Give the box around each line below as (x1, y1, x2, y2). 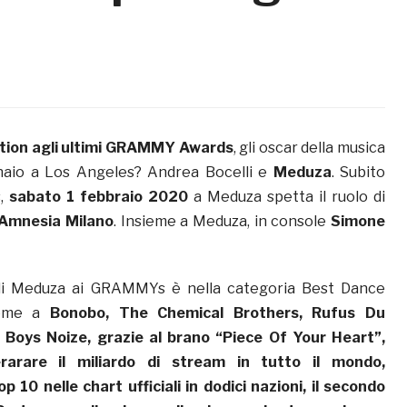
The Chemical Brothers (118, 304, 299, 323)
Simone (331, 213, 385, 231)
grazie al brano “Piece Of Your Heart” (96, 329, 382, 347)
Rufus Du (312, 304, 385, 323)
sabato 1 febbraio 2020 (9, 188, 188, 206)
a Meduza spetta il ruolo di (188, 188, 385, 206)
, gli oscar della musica (233, 139, 386, 157)
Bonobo (49, 304, 105, 323)
